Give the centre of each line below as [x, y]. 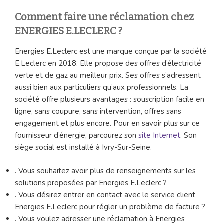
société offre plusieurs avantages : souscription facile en [110, 100]
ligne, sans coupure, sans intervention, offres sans [98, 112]
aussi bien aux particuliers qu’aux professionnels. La [102, 88]
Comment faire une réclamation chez [104, 17]
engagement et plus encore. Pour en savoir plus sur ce [107, 124]
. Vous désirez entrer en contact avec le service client [105, 195]
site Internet [159, 136]
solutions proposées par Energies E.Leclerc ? [91, 183]
